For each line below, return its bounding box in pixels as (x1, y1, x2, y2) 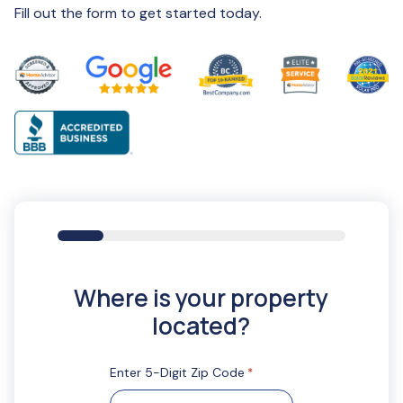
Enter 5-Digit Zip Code (109, 363, 245, 381)
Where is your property (74, 281, 329, 314)
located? (152, 309, 251, 342)
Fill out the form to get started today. (14, 4, 262, 22)
